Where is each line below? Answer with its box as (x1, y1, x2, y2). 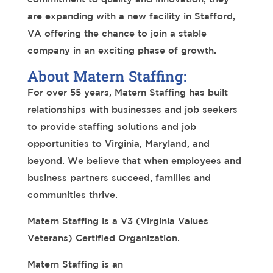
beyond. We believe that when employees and (27, 155, 241, 166)
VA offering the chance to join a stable (27, 27, 207, 38)
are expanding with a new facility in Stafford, (27, 10, 235, 21)
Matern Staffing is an (27, 258, 123, 269)
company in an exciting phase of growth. (27, 44, 219, 55)
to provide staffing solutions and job (27, 121, 196, 132)
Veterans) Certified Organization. (27, 232, 180, 243)
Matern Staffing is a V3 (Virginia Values (27, 215, 208, 226)
